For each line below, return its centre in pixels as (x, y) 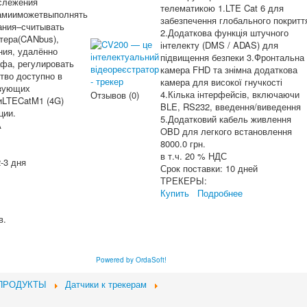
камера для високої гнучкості (221, 82)
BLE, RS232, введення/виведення (231, 107)
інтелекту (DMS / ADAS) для (219, 45)
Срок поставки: (193, 168)
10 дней (242, 168)
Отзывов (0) (115, 95)
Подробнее (220, 193)
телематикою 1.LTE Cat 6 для (222, 8)
